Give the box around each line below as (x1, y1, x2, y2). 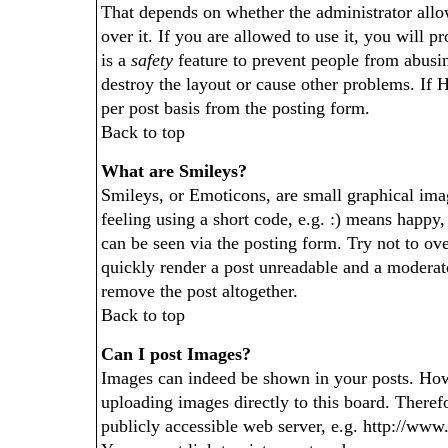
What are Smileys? (101, 161, 247, 181)
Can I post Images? (101, 344, 251, 364)
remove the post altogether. (101, 281, 298, 301)
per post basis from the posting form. (101, 98, 370, 118)
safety (131, 50, 173, 70)
